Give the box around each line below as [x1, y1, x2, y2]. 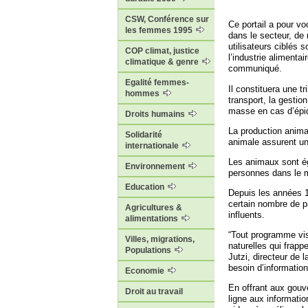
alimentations [125, 214, 180, 224]
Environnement [125, 162, 187, 172]
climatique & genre [125, 57, 201, 67]
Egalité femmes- [125, 78, 189, 88]
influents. [228, 209, 265, 220]
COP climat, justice [125, 46, 199, 56]
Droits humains [125, 109, 187, 120]
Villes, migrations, [125, 234, 195, 245]
